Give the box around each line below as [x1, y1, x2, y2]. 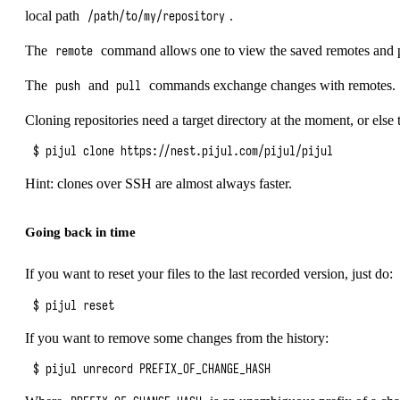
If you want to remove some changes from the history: [25, 329, 329, 346]
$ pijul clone [33, 144, 121, 160]
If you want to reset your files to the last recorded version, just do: [25, 266, 393, 282]
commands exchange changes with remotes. [146, 78, 396, 94]
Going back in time [25, 224, 136, 240]
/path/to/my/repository [87, 9, 225, 25]
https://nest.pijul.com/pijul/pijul [121, 144, 334, 160]
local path [25, 8, 83, 24]
